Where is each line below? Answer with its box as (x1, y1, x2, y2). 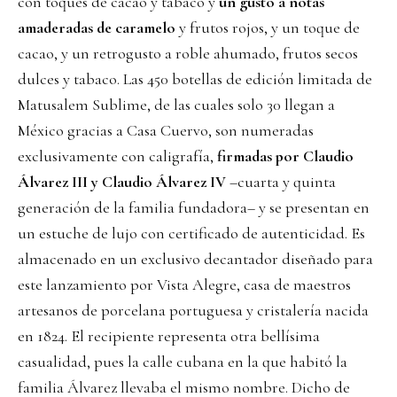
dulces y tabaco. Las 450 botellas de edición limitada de (18, 69, 372, 90)
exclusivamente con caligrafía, (18, 146, 217, 167)
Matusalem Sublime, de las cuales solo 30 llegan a (18, 95, 335, 115)
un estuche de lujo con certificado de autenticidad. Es (18, 223, 365, 244)
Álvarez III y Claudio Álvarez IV (18, 172, 226, 192)
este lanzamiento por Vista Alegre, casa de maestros (18, 275, 351, 295)
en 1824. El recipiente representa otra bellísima (18, 326, 320, 346)
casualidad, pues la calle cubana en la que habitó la (18, 352, 347, 372)
